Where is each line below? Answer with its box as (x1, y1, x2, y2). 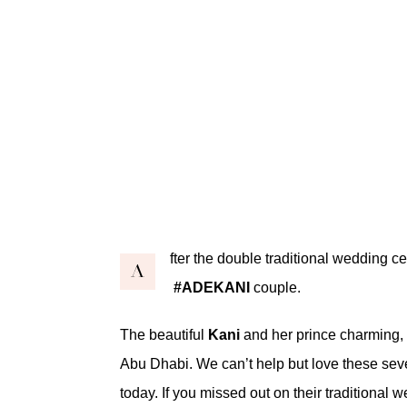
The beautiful (120, 326, 208, 342)
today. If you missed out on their (120, 384, 325, 401)
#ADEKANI (174, 279, 250, 295)
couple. (253, 279, 301, 295)
